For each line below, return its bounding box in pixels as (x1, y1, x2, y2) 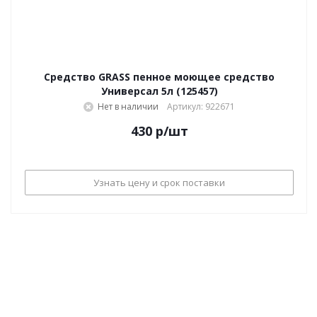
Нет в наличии (98, 100, 158, 113)
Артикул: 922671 (167, 100, 235, 113)
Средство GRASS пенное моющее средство (44, 70, 275, 83)
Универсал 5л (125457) (100, 84, 218, 98)
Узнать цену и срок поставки (93, 175, 225, 189)
